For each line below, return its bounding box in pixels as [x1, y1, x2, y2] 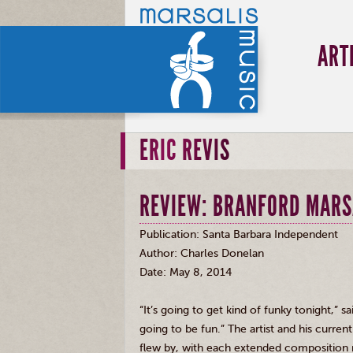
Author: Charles [139, 247, 221, 260]
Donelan [221, 247, 264, 260]
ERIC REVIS [139, 134, 230, 167]
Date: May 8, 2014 [139, 266, 232, 279]
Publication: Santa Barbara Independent [139, 228, 338, 241]
